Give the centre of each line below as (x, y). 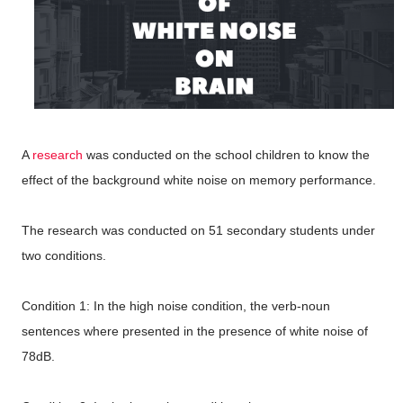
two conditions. (64, 255)
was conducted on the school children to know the (226, 155)
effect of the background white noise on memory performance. (199, 180)
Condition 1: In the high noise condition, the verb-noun (176, 306)
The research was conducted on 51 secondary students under (198, 230)
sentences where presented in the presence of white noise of (195, 331)
